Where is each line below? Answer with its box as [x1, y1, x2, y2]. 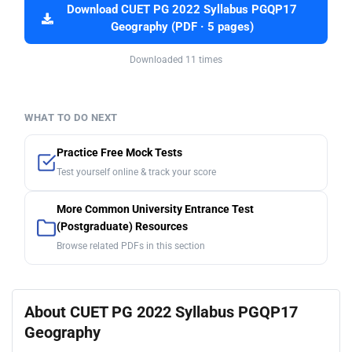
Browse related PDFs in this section [57, 240, 205, 252]
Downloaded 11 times [130, 54, 222, 66]
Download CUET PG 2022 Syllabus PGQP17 [67, 3, 297, 17]
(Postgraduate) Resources [57, 220, 188, 234]
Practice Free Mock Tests [57, 146, 182, 160]
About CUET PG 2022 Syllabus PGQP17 [24, 302, 298, 322]
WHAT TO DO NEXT [24, 112, 118, 124]
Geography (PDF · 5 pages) [110, 20, 254, 35]
